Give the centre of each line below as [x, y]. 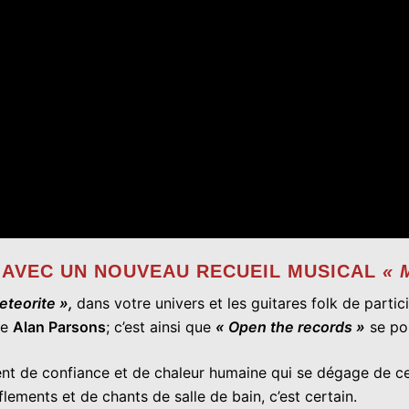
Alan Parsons [59, 326]
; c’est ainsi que [161, 326]
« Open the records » [290, 326]
